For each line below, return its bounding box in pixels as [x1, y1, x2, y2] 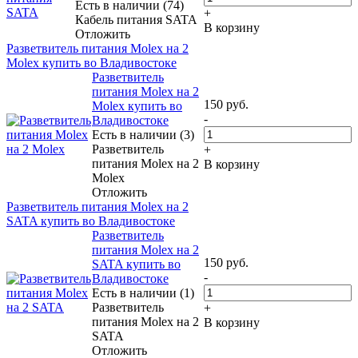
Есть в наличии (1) [92, 285, 194, 300]
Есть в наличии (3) [92, 127, 194, 141]
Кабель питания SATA [75, 12, 197, 26]
